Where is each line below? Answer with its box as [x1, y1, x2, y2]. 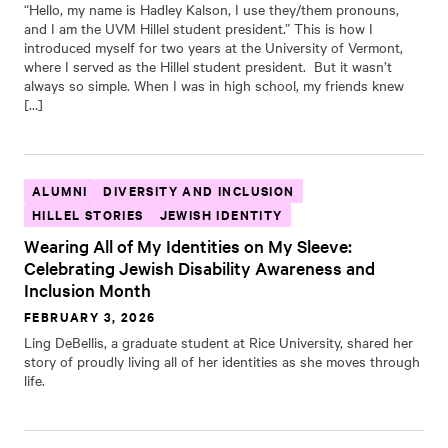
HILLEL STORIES [32, 205, 144, 224]
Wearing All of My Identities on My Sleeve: [24, 234, 352, 257]
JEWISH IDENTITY [159, 205, 283, 224]
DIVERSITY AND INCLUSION [103, 181, 295, 200]
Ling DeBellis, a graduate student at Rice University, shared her [24, 332, 413, 352]
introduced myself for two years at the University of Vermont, [24, 37, 403, 57]
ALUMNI [32, 181, 88, 200]
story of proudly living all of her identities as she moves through [24, 351, 420, 371]
